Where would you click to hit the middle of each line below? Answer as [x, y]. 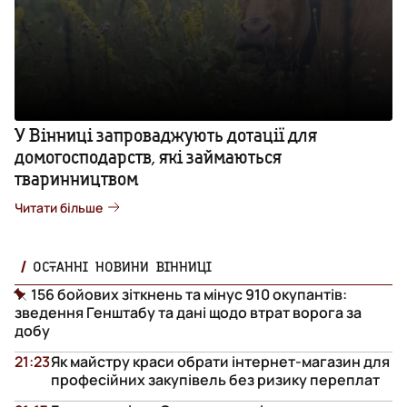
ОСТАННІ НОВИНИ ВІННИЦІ [122, 266]
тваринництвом [76, 178]
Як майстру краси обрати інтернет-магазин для [220, 361]
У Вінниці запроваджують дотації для [166, 134]
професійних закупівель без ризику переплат [215, 379]
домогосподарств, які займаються [148, 156]
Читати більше [59, 207]
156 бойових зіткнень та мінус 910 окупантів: [189, 294]
